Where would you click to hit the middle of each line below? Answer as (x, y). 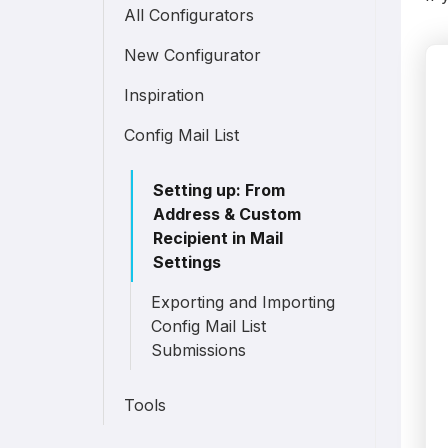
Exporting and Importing (243, 302)
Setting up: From (219, 190)
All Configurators (189, 15)
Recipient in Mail (218, 238)
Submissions (199, 350)
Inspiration (164, 95)
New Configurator (193, 55)
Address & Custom (227, 214)
